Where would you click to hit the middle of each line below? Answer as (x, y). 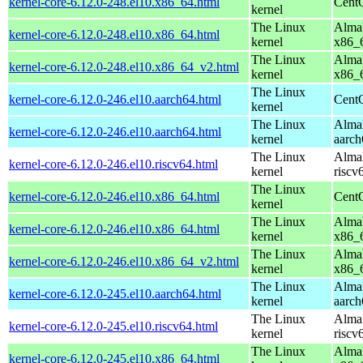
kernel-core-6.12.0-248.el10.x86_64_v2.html (124, 66)
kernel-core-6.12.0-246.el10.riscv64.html (113, 164)
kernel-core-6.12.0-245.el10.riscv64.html (113, 326)
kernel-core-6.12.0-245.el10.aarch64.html (115, 293)
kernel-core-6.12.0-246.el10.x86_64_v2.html (124, 261)
